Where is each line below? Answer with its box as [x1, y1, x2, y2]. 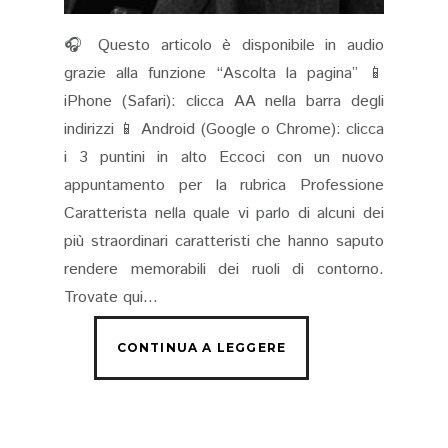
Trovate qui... [64, 286, 158, 310]
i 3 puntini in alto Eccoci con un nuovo [64, 146, 384, 170]
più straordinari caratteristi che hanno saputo [64, 230, 384, 254]
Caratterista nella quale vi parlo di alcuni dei [64, 202, 384, 226]
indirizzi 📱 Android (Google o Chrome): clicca [64, 118, 384, 142]
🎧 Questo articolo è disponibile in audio [64, 34, 384, 58]
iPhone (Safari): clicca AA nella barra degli [64, 90, 384, 114]
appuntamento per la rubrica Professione [64, 174, 384, 198]
